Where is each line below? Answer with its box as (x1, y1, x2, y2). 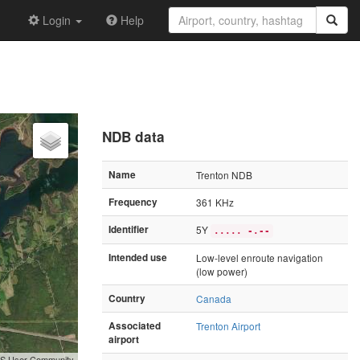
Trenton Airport (196, 318, 260, 333)
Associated (108, 318, 161, 333)
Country (108, 291, 145, 305)
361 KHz (196, 194, 234, 209)
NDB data (102, 126, 165, 146)
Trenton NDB (196, 167, 252, 182)
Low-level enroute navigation (196, 250, 323, 264)
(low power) (196, 264, 247, 278)
